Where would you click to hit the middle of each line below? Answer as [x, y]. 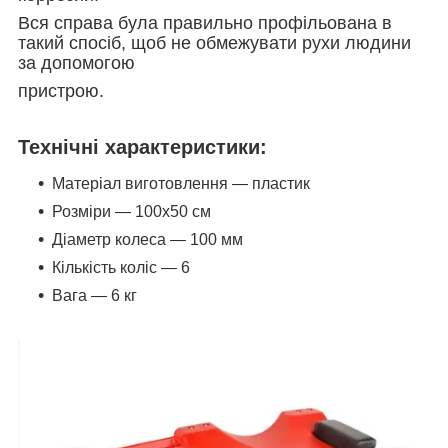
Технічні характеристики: [142, 147]
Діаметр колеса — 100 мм [147, 240]
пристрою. [61, 91]
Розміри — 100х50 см [131, 212]
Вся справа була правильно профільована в [205, 23]
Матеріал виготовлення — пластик [181, 184]
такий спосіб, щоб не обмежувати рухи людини [214, 43]
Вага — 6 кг [94, 296]
